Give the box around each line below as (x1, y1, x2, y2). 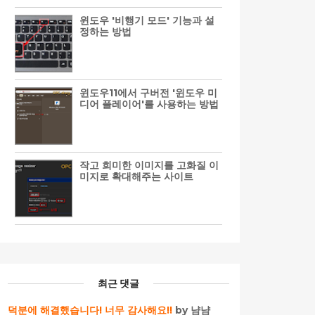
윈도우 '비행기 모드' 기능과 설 (79, 13, 214, 27)
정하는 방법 (79, 25, 131, 38)
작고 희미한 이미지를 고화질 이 (79, 158, 219, 172)
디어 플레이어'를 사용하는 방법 (79, 97, 219, 110)
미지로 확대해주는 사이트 (79, 169, 193, 183)
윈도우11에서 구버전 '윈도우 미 (79, 86, 217, 99)
